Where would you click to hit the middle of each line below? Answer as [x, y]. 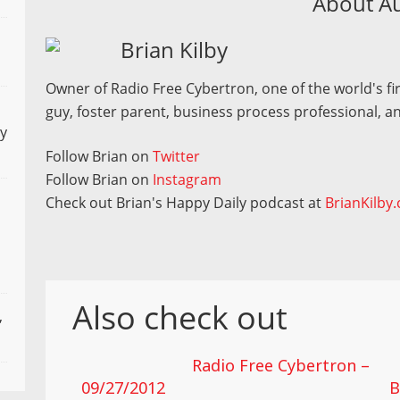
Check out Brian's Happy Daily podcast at [186, 203]
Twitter [177, 156]
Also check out [180, 317]
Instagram [187, 179]
